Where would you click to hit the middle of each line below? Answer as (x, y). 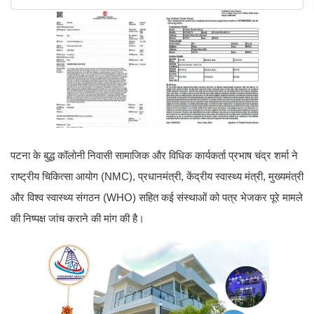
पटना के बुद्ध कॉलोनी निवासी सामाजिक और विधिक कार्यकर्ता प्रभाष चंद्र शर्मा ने (154, 156)
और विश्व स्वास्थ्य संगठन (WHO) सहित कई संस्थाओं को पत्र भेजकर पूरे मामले (157, 198)
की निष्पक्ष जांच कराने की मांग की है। (77, 219)
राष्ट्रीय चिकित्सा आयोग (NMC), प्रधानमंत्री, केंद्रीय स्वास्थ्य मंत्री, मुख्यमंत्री (157, 177)
